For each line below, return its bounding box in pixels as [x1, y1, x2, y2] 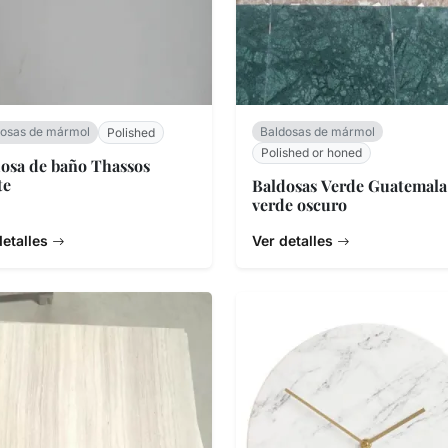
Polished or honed [261, 144, 362, 160]
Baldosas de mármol [260, 123, 375, 139]
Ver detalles [252, 232, 337, 250]
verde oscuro [252, 194, 347, 216]
